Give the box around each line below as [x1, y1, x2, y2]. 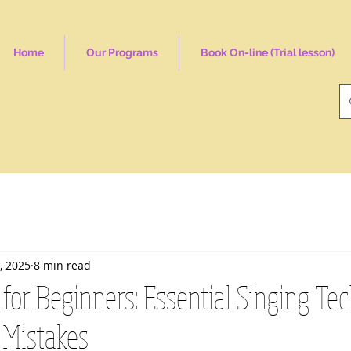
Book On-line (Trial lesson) [200, 46, 335, 59]
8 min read [34, 257, 91, 273]
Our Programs [85, 46, 158, 59]
